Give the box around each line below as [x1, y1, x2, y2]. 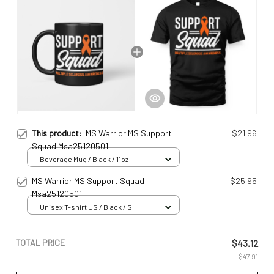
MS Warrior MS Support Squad [32, 175, 144, 186]
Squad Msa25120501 [32, 140, 108, 151]
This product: [32, 127, 86, 138]
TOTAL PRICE [16, 237, 65, 248]
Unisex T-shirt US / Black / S [40, 202, 132, 212]
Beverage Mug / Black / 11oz [40, 155, 128, 164]
